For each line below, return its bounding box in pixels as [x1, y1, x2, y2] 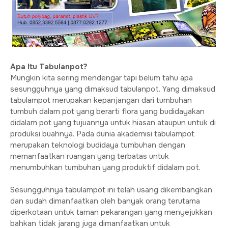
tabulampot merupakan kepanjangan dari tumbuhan [10, 95, 192, 105]
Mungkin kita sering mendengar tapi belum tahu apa [10, 73, 193, 83]
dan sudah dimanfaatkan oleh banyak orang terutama [10, 196, 200, 206]
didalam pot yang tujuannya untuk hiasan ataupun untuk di [10, 118, 216, 128]
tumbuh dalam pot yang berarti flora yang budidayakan [10, 106, 205, 117]
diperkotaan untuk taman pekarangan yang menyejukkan [10, 207, 212, 217]
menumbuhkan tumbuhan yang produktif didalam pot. [10, 162, 201, 173]
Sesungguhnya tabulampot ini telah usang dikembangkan [10, 185, 212, 195]
